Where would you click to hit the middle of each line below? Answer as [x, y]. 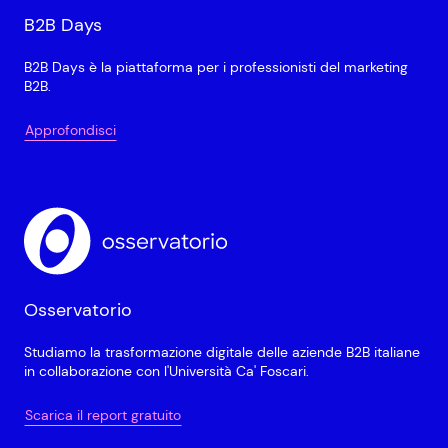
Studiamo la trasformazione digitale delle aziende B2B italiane [222, 352]
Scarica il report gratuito [103, 415]
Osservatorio [78, 310]
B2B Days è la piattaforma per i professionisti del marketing [216, 67]
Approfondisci [70, 130]
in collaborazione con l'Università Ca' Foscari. [166, 371]
